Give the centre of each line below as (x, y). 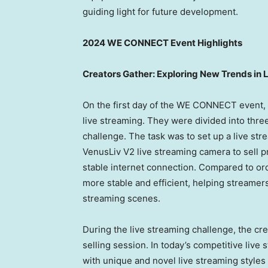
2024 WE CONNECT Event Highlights (162, 43)
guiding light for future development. (160, 12)
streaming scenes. (121, 199)
